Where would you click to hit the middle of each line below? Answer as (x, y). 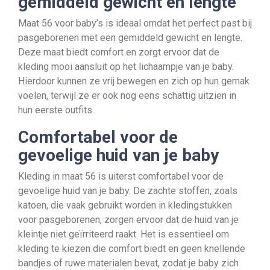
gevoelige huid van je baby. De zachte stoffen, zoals (128, 191)
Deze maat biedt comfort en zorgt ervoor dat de (119, 52)
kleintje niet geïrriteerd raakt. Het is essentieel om (124, 234)
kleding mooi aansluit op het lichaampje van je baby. (126, 67)
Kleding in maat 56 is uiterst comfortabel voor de (121, 176)
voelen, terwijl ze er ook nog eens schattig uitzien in (127, 96)
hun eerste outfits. (56, 110)
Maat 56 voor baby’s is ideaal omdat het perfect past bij (135, 23)
